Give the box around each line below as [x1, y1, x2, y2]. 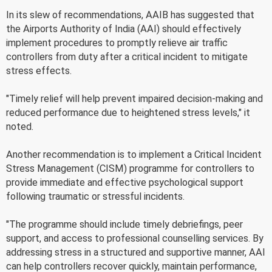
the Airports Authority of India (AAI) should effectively [6, 22, 241, 35]
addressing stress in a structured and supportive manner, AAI [6, 246, 265, 258]
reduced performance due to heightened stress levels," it [6, 106, 250, 118]
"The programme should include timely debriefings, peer [6, 218, 243, 230]
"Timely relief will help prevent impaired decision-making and [6, 92, 263, 104]
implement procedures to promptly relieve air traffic [6, 36, 228, 49]
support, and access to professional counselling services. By [6, 232, 263, 244]
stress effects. [6, 64, 72, 76]
